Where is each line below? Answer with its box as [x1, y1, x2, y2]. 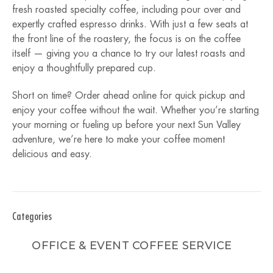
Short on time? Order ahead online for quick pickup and [12, 91, 245, 101]
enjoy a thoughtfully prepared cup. [12, 63, 156, 74]
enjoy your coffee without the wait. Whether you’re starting [12, 105, 259, 116]
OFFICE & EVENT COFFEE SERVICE [32, 239, 232, 253]
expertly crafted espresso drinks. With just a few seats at [12, 19, 248, 30]
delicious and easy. [12, 149, 92, 160]
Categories [12, 211, 52, 222]
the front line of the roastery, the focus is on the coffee [12, 34, 241, 44]
